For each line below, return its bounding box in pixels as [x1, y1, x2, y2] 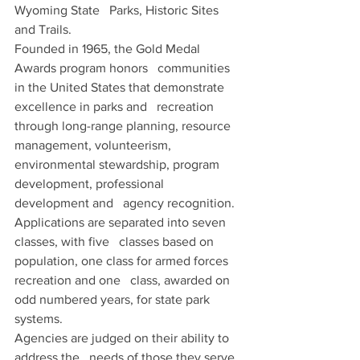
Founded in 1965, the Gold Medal [14, 42, 203, 55]
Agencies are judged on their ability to [14, 331, 232, 345]
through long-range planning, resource [14, 119, 234, 133]
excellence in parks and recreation [14, 100, 217, 113]
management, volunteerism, [14, 138, 181, 152]
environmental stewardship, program [14, 157, 223, 171]
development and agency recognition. [14, 196, 238, 210]
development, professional [14, 177, 167, 190]
